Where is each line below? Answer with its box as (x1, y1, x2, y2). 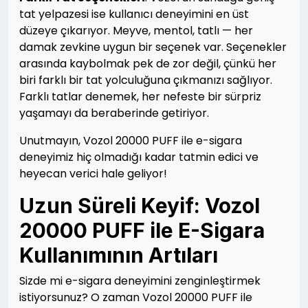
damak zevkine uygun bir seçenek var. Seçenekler (19, 39, 287, 55)
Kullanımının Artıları (19, 243, 218, 267)
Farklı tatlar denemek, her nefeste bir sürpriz (19, 89, 261, 104)
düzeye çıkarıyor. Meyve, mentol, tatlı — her (19, 23, 253, 38)
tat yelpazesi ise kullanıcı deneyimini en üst (19, 6, 249, 22)
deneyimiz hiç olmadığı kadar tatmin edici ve (19, 149, 258, 165)
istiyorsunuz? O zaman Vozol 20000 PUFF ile (19, 289, 252, 305)
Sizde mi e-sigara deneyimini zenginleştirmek (19, 273, 261, 289)
